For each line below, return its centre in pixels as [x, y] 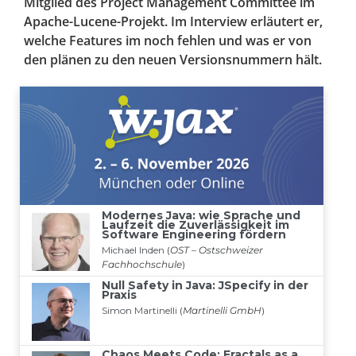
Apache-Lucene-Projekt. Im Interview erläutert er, [173, 22]
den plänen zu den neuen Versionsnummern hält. [173, 60]
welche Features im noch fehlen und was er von [168, 41]
